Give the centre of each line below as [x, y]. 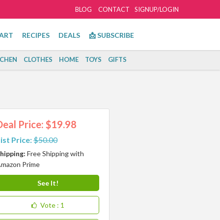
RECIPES [36, 35]
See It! [48, 183]
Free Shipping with [55, 153]
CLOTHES [38, 59]
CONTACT [114, 9]
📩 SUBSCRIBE [111, 35]
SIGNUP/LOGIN [156, 9]
